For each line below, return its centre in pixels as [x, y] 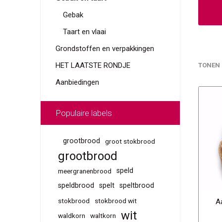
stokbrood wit [115, 201]
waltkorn [103, 216]
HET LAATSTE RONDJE [93, 65]
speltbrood [137, 186]
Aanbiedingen [77, 82]
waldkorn [71, 216]
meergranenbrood [84, 171]
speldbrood [76, 186]
